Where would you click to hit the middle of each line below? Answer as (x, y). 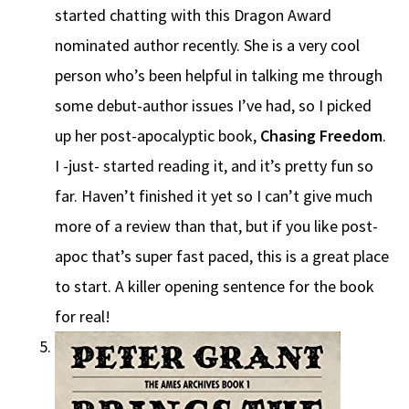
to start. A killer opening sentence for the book (215, 287)
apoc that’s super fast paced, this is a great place (222, 257)
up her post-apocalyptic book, (157, 136)
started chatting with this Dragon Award (193, 16)
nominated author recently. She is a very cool (207, 46)
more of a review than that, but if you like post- (216, 226)
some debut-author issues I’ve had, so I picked (213, 106)
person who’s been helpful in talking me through (219, 76)
